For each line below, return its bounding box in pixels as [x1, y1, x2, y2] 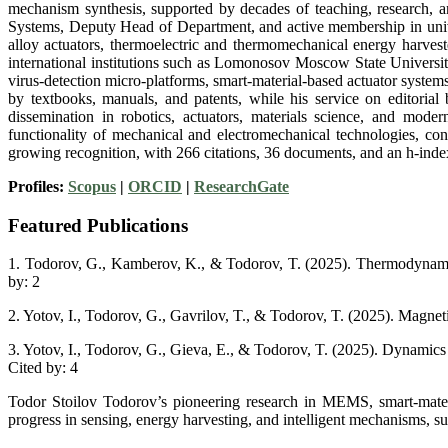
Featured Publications [8, 214, 188, 236]
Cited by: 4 [8, 359, 78, 377]
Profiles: [8, 177, 68, 195]
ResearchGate [194, 177, 289, 195]
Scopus [68, 177, 116, 195]
